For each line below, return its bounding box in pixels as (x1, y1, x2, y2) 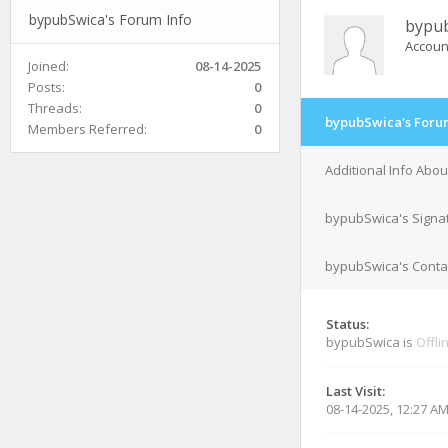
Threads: (28, 98, 82, 117)
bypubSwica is (326, 333, 416, 351)
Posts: (28, 77, 65, 96)
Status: (326, 315, 369, 333)
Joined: (28, 56, 69, 75)
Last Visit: (326, 382, 385, 400)
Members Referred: (28, 119, 147, 138)
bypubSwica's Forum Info (28, 9, 192, 29)
